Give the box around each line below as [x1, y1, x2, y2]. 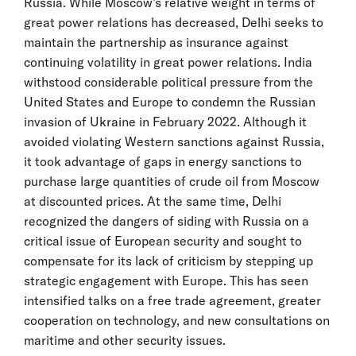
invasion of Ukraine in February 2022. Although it [24, 113, 307, 130]
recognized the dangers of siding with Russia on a [24, 212, 309, 229]
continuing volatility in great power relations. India [24, 53, 312, 70]
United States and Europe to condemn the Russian [24, 93, 315, 110]
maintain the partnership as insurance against [24, 33, 288, 50]
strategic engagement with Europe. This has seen [24, 272, 308, 288]
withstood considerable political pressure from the [24, 73, 313, 90]
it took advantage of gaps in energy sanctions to [24, 153, 302, 169]
